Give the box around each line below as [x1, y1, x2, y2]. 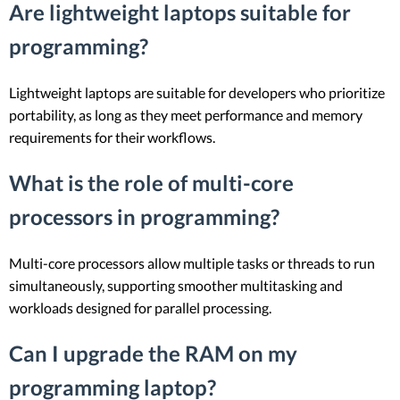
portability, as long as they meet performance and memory [9, 106, 362, 124]
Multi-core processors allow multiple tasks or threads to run [9, 254, 375, 271]
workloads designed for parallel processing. [9, 298, 271, 316]
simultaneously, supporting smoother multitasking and [9, 276, 343, 294]
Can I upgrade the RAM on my [9, 339, 297, 366]
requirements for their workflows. [9, 129, 215, 146]
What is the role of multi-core [9, 169, 294, 196]
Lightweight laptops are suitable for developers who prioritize [9, 84, 385, 102]
